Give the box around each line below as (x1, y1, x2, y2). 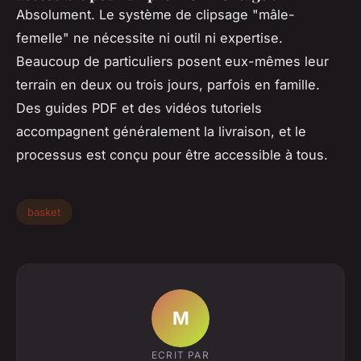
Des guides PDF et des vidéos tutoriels (16, 100, 262, 117)
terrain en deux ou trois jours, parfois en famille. (16, 77, 320, 93)
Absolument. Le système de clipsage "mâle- (16, 6, 295, 23)
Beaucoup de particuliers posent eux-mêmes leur (16, 53, 329, 70)
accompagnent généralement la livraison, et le (16, 123, 306, 140)
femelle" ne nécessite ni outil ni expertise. (16, 30, 283, 47)
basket (27, 205, 61, 218)
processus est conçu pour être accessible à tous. (16, 147, 328, 164)
